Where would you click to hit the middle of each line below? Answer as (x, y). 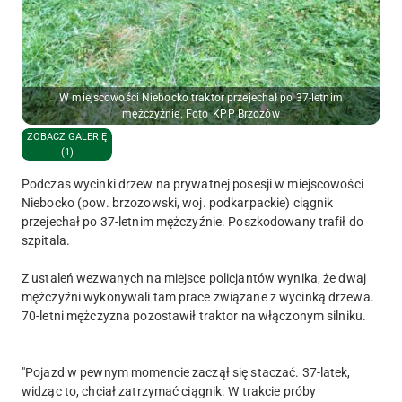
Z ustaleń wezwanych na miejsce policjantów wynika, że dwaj (194, 278)
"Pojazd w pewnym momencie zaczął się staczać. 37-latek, (186, 372)
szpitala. (46, 240)
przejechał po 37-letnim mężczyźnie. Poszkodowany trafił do (192, 221)
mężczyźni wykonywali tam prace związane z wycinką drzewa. (198, 297)
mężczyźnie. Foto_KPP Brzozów (201, 114)
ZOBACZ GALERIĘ (67, 136)
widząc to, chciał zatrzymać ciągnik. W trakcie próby (169, 391)
